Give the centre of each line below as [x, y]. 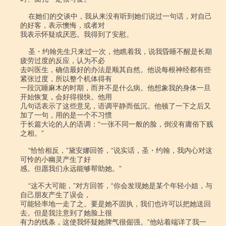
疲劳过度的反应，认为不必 [63, 61]
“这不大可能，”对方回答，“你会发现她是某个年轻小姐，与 [24, 186]
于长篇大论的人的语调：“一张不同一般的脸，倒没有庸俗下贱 [117, 124]
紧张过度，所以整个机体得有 [66, 79]
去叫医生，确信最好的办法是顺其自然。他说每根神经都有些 [116, 70]
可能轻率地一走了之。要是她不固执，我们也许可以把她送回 [116, 204]
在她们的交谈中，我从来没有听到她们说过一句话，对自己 [24, 16]
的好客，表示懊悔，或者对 [63, 25]
